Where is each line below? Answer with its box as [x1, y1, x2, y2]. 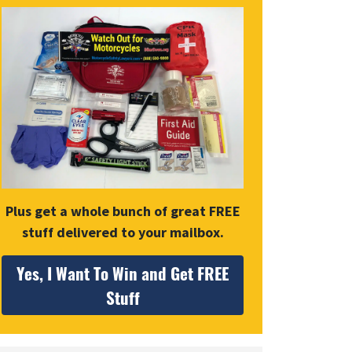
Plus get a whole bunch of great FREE [5, 202, 240, 221]
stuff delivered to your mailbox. [21, 223, 224, 242]
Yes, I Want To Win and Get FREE [16, 261, 229, 286]
